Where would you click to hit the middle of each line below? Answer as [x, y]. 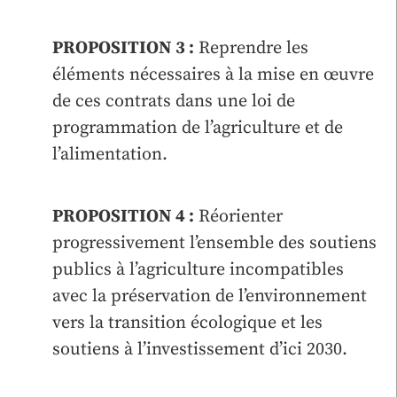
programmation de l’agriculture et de [198, 128]
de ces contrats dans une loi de [174, 101]
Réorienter [238, 216]
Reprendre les [251, 48]
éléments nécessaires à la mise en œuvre [213, 74]
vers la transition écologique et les [187, 323]
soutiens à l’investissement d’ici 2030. [200, 349]
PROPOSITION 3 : [123, 48]
